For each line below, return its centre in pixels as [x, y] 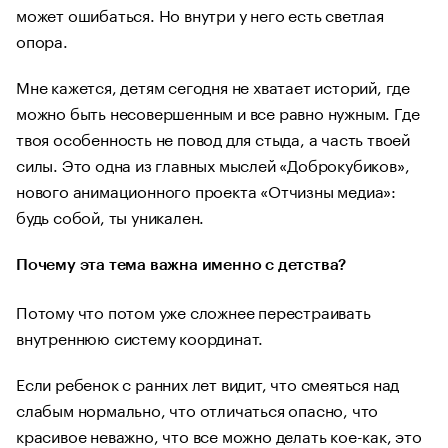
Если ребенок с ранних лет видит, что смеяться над [208, 382]
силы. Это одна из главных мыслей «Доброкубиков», [213, 163]
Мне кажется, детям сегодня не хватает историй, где [213, 85]
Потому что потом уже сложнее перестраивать [193, 310]
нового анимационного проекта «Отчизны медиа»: [206, 189]
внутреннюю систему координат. [140, 336]
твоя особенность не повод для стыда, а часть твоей [213, 137]
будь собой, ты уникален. [110, 215]
